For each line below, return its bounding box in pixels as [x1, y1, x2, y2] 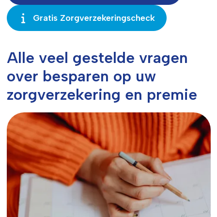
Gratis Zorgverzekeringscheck [33, 13, 155, 23]
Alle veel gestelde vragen [6, 48, 188, 67]
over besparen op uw [6, 67, 156, 86]
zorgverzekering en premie [6, 85, 197, 104]
